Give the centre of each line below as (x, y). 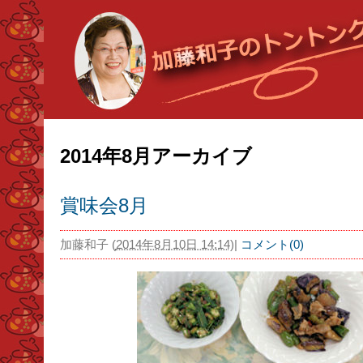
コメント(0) (272, 245)
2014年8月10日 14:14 (173, 245)
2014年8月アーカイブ (156, 156)
